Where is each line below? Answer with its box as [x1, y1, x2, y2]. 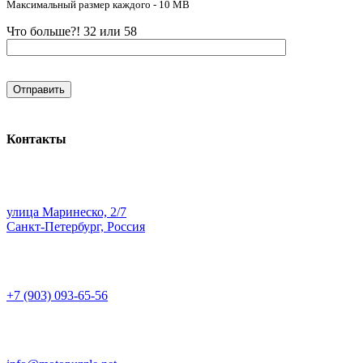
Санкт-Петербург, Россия [6, 219, 145, 233]
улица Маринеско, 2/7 [6, 204, 126, 219]
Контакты [6, 131, 66, 146]
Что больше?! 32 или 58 [6, 24, 137, 39]
